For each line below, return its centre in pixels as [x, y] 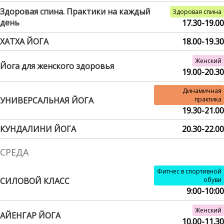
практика [208, 99]
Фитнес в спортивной [189, 171]
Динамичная [202, 91]
